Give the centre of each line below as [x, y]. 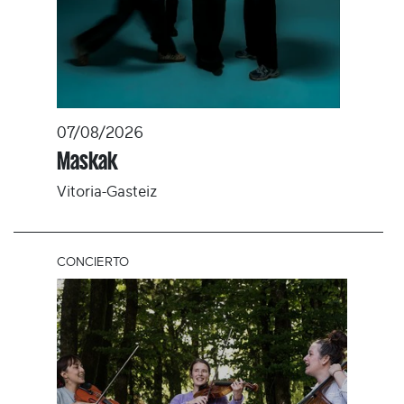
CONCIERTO [93, 263]
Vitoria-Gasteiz [107, 191]
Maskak [87, 161]
